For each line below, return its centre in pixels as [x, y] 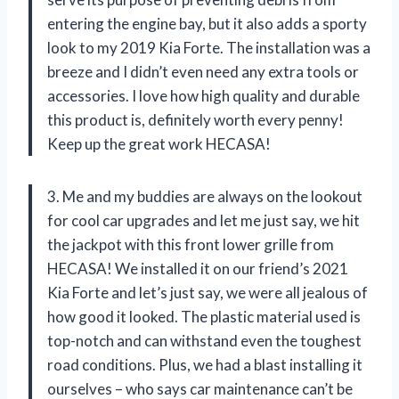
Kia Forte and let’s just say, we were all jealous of [208, 293]
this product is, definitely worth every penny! [195, 120]
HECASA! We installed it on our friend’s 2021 [198, 269]
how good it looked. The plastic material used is [204, 317]
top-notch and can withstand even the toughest [204, 341]
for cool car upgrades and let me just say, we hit [204, 221]
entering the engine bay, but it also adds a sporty [207, 24]
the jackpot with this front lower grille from [191, 245]
